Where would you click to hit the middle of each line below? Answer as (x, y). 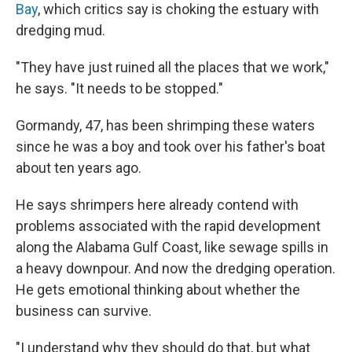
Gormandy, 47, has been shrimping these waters (165, 125)
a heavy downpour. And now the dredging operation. (176, 268)
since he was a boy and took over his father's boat (170, 146)
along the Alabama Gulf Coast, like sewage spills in (172, 247)
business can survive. (84, 310)
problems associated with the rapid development (168, 225)
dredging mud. (60, 30)
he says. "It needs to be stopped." (119, 88)
